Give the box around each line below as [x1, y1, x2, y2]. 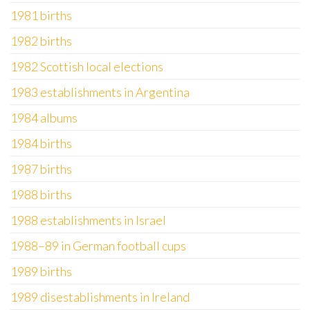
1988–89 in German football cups [10, 238, 186, 253]
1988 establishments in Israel [10, 212, 166, 228]
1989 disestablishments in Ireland [10, 289, 190, 304]
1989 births [10, 264, 72, 279]
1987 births [10, 161, 72, 176]
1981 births [10, 8, 72, 23]
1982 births [10, 33, 72, 48]
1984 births [10, 136, 72, 151]
